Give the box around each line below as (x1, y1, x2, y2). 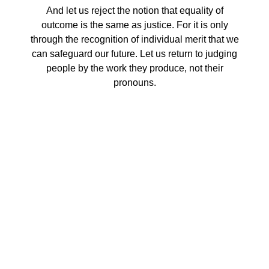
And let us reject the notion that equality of (46, 5, 223, 16)
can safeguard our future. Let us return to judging (32, 48, 237, 59)
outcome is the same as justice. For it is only (41, 19, 228, 30)
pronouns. (113, 77, 156, 88)
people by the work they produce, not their (46, 62, 223, 73)
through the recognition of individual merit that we (30, 34, 239, 44)
